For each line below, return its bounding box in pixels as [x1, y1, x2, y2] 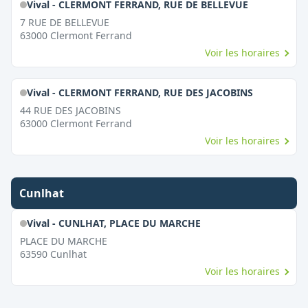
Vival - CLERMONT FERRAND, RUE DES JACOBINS [26, 86, 253, 99]
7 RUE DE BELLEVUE [20, 16, 109, 29]
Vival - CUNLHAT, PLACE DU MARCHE [26, 217, 201, 230]
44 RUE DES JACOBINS [20, 104, 121, 117]
